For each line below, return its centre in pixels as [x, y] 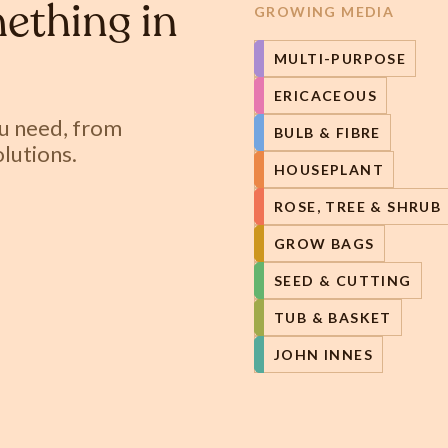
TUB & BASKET [333, 317]
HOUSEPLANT [329, 169]
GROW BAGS [324, 243]
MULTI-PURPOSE [340, 58]
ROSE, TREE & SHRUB [358, 206]
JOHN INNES [323, 354]
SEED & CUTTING [343, 280]
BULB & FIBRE [327, 132]
